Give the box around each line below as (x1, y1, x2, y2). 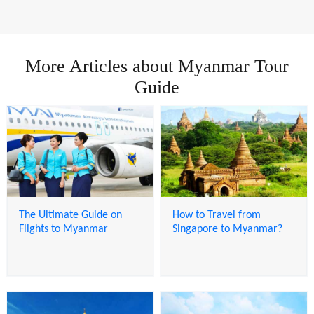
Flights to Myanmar (18, 224, 108, 235)
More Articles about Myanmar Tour (25, 55, 289, 76)
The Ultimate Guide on (18, 210, 122, 221)
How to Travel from (172, 210, 261, 221)
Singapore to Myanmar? (172, 224, 283, 235)
